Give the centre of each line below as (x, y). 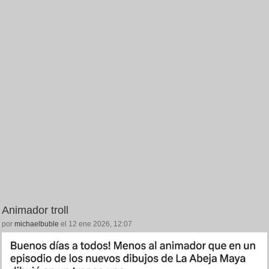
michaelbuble (37, 224)
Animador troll (35, 210)
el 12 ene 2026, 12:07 (95, 224)
